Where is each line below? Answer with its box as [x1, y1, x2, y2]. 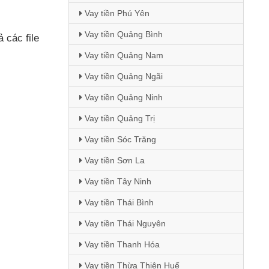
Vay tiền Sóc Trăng [82, 134, 156, 144]
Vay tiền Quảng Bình [82, 29, 163, 39]
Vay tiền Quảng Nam [82, 50, 163, 60]
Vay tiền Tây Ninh [82, 177, 151, 186]
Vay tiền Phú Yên [82, 8, 150, 18]
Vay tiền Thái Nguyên [82, 219, 166, 228]
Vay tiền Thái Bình [82, 198, 154, 207]
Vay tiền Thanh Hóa [82, 240, 160, 249]
